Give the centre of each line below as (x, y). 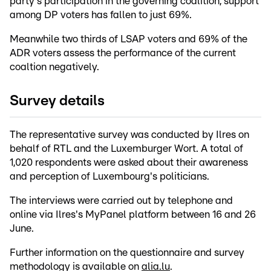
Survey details (57, 101)
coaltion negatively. (54, 67)
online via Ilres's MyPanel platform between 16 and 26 (133, 214)
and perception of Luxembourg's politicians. (109, 176)
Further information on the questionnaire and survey (127, 252)
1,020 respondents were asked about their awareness (129, 162)
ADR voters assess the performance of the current (123, 53)
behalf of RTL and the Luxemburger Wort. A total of (126, 148)
